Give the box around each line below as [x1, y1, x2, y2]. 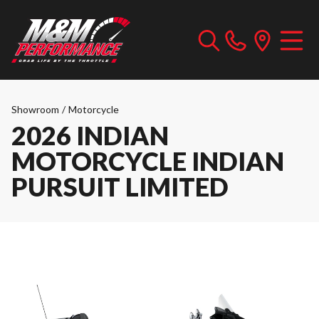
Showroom [11, 103, 59, 115]
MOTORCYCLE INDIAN [11, 145, 284, 177]
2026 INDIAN [11, 120, 169, 151]
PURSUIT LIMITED [11, 171, 229, 202]
